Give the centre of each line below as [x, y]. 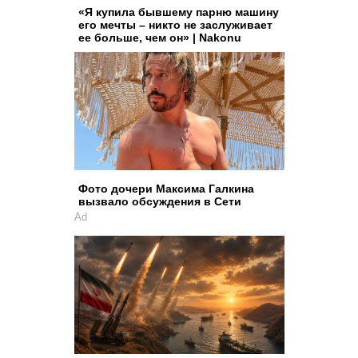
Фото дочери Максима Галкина [166, 189]
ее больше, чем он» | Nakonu [159, 37]
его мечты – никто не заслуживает [175, 24]
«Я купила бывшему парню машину [178, 12]
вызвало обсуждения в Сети [159, 202]
